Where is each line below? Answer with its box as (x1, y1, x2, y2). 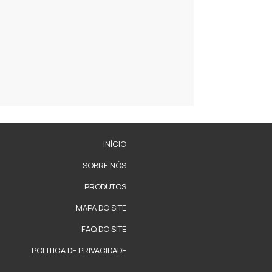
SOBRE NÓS (83, 160, 126, 171)
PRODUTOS (84, 181, 126, 192)
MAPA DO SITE (76, 202, 126, 213)
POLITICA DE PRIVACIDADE (32, 245, 126, 256)
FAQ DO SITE (81, 223, 126, 234)
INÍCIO (103, 138, 126, 149)
